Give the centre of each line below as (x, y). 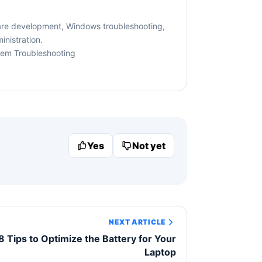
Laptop (161, 252)
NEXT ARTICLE (137, 222)
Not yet (149, 145)
